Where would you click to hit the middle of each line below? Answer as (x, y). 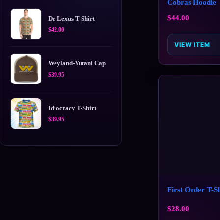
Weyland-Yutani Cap (77, 63)
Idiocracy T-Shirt (72, 108)
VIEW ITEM (192, 45)
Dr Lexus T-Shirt (71, 18)
